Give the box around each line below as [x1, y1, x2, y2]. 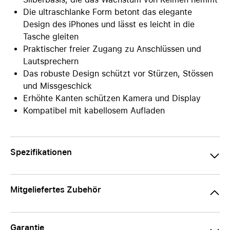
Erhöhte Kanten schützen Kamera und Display [23, 93, 201, 103]
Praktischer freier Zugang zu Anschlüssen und [23, 44, 201, 54]
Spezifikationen [10, 147, 72, 157]
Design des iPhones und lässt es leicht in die [23, 20, 195, 29]
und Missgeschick [23, 81, 92, 91]
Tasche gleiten [23, 32, 79, 42]
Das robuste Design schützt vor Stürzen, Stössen [23, 69, 213, 79]
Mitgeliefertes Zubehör [10, 185, 101, 195]
